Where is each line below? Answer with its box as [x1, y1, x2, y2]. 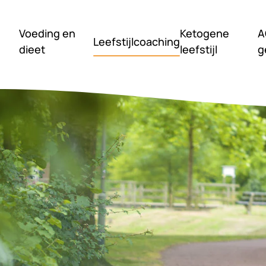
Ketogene [180, 26, 230, 40]
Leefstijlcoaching [93, 34, 180, 49]
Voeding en [19, 26, 76, 40]
